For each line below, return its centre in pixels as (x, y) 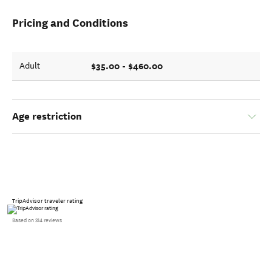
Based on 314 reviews (37, 221)
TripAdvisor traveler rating (47, 201)
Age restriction (47, 117)
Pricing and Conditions (70, 23)
